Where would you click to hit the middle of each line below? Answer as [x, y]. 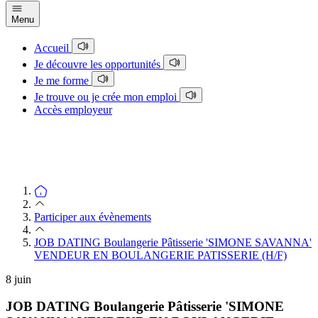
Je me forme [63, 80]
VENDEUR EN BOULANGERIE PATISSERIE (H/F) [160, 255]
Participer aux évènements [93, 216]
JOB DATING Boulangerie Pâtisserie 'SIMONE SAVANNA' [173, 242]
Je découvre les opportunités [99, 64]
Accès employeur [73, 109]
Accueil [53, 48]
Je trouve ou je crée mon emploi [107, 97]
